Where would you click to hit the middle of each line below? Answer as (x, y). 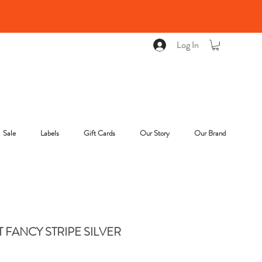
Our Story (155, 133)
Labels (50, 133)
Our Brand (210, 133)
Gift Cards (99, 133)
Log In (188, 45)
